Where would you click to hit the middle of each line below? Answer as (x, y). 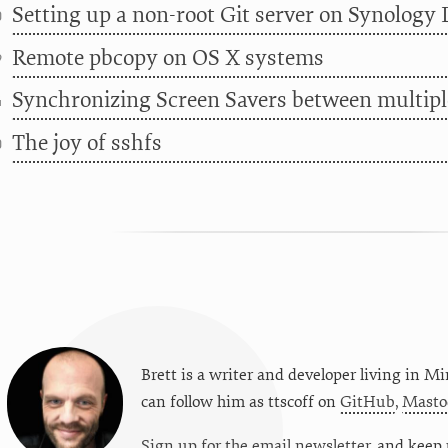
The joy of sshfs (86, 142)
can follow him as (204, 402)
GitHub (367, 402)
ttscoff (290, 402)
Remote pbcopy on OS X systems (167, 57)
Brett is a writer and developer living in (282, 375)
